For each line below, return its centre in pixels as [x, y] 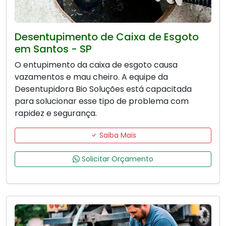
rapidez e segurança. [56, 114]
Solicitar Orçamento [117, 159]
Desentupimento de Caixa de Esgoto [107, 37]
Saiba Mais [117, 135]
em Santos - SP [53, 49]
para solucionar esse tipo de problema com [102, 101]
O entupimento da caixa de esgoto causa [96, 65]
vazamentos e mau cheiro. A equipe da [91, 77]
